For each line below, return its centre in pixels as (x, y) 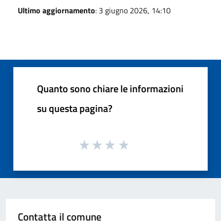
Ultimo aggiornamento (56, 10)
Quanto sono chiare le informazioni (110, 88)
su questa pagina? (75, 108)
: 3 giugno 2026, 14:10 (133, 10)
